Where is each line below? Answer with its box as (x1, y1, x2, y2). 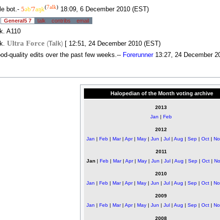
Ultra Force (7, 39, 45, 48)
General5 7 (1, 17, 34, 24)
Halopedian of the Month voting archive (110, 90, 213, 96)
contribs (49, 17, 74, 24)
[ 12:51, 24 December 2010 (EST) (63, 40, 161, 48)
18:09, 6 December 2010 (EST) (58, 5, 149, 13)
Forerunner (123, 52, 153, 59)
